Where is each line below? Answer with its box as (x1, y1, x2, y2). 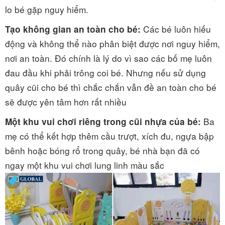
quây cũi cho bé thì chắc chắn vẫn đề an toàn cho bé (5, 80, 216, 93)
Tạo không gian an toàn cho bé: (5, 23, 141, 35)
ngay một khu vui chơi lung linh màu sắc (5, 158, 167, 171)
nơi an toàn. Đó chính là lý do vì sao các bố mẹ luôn (5, 51, 212, 64)
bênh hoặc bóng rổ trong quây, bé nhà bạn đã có (5, 144, 200, 157)
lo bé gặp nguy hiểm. (5, 3, 88, 16)
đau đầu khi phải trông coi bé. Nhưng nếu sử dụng (5, 66, 206, 79)
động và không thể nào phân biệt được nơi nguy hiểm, (5, 37, 220, 50)
